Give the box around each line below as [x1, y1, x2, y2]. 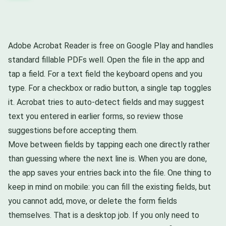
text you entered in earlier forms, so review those [8, 111, 183, 121]
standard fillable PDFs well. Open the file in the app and [8, 54, 204, 65]
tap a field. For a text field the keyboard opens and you [8, 69, 202, 79]
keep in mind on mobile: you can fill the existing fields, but [8, 182, 211, 192]
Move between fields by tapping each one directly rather [8, 139, 210, 149]
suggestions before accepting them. [8, 125, 138, 135]
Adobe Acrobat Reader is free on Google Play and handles [8, 40, 213, 50]
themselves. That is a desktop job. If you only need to [8, 210, 199, 220]
